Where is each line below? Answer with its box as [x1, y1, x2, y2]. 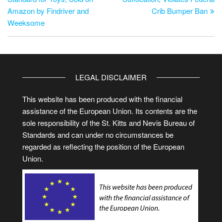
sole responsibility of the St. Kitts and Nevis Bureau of [22, 117, 195, 128]
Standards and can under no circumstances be [22, 129, 173, 140]
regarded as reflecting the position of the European [22, 141, 184, 152]
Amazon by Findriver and [7, 5, 89, 16]
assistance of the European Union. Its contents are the [22, 105, 197, 116]
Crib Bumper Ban [152, 5, 208, 16]
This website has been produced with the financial [22, 93, 182, 104]
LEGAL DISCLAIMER [75, 71, 147, 82]
